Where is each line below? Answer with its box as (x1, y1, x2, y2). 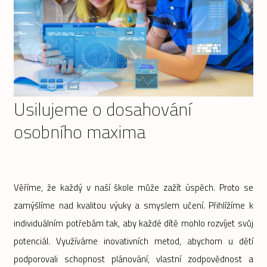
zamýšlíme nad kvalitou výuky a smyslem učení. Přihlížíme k (14, 198, 253, 213)
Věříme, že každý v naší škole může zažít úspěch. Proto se (14, 181, 253, 195)
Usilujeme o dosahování (14, 95, 192, 123)
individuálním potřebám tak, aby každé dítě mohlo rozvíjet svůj (14, 216, 253, 231)
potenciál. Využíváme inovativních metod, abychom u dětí (14, 234, 253, 249)
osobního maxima (14, 118, 146, 146)
